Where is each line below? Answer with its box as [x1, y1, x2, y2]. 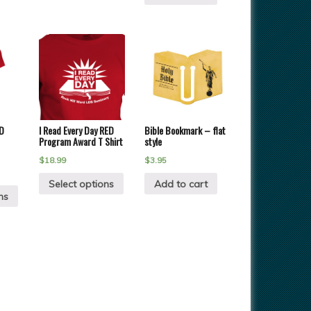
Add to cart [154, 177, 208, 190]
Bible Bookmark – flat [144, 122, 226, 137]
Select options [48, 177, 114, 190]
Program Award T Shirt [38, 133, 123, 149]
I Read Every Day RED [38, 122, 114, 137]
